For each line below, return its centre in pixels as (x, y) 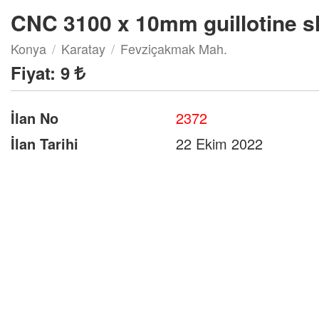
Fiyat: (36, 73)
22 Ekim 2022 (219, 143)
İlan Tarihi (45, 143)
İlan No (35, 118)
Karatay (83, 48)
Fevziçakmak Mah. (174, 48)
